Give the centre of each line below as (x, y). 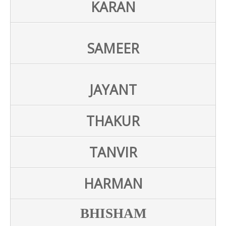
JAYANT (113, 90)
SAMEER (113, 48)
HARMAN (113, 183)
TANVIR (113, 152)
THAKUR (113, 121)
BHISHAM (113, 213)
